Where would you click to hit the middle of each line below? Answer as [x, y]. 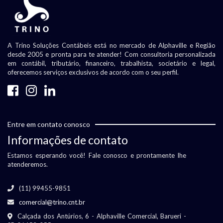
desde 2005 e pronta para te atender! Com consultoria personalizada [111, 55]
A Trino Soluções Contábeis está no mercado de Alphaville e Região [111, 46]
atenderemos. [28, 165]
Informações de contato [68, 140]
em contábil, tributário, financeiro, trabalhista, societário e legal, [111, 63]
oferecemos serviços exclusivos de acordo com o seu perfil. [93, 72]
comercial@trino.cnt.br [52, 202]
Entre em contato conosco [49, 124]
